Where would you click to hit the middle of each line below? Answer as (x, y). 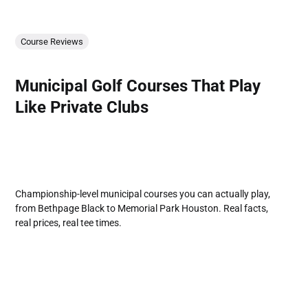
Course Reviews (52, 42)
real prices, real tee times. (69, 222)
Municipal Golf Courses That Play (138, 86)
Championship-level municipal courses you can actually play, (143, 194)
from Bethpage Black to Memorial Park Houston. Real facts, (142, 208)
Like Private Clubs (82, 108)
